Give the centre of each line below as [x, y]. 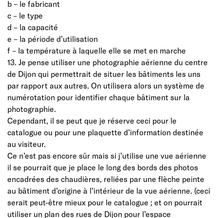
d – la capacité [33, 27]
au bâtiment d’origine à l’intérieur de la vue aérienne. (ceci [109, 190]
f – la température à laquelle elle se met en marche [97, 50]
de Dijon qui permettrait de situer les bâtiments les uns [104, 73]
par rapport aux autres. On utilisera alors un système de [106, 85]
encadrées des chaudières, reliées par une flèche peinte [106, 179]
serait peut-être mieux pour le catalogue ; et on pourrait [105, 202]
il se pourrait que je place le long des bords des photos [103, 167]
